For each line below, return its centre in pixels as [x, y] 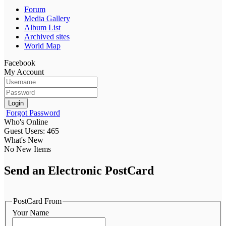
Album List [42, 27]
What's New [24, 140]
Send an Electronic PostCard [79, 170]
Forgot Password [33, 112]
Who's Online [26, 122]
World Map [42, 45]
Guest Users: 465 [32, 131]
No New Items [27, 149]
